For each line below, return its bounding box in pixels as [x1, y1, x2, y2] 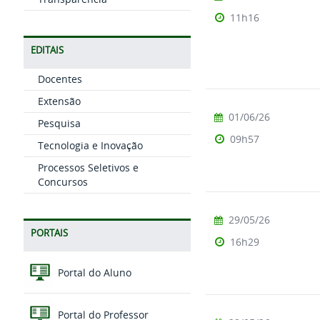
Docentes [37, 72, 82, 86]
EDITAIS [30, 44, 64, 56]
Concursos [37, 175, 88, 189]
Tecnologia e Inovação [37, 139, 143, 152]
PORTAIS [30, 227, 68, 239]
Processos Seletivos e [37, 161, 139, 174]
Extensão [37, 94, 81, 108]
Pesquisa [37, 116, 81, 130]
